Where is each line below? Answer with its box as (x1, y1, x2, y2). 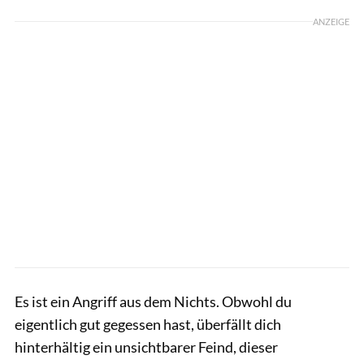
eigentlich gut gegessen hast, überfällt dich (15, 314, 281, 333)
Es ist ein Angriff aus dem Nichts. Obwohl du (15, 292, 292, 310)
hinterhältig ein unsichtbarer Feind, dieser (15, 337, 278, 356)
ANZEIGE (313, 15, 349, 27)
